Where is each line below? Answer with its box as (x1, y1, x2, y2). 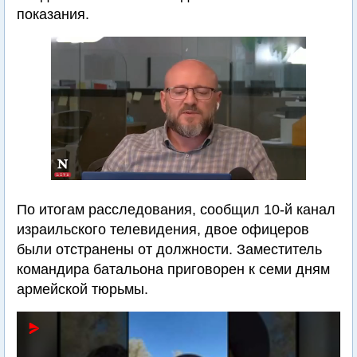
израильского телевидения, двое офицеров (17, 222, 309, 237)
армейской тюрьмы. (17, 281, 148, 297)
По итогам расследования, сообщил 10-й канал (17, 202, 335, 218)
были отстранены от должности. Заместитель (17, 241, 322, 257)
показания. (17, 6, 89, 22)
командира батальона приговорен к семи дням (17, 261, 330, 277)
